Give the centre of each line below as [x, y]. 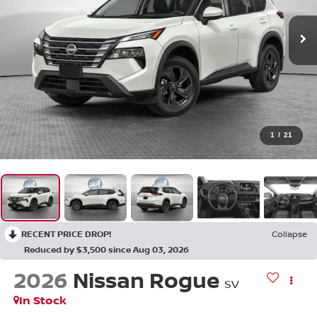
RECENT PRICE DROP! [66, 234]
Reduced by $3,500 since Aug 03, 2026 [106, 250]
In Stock [42, 300]
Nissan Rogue [146, 280]
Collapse [289, 234]
